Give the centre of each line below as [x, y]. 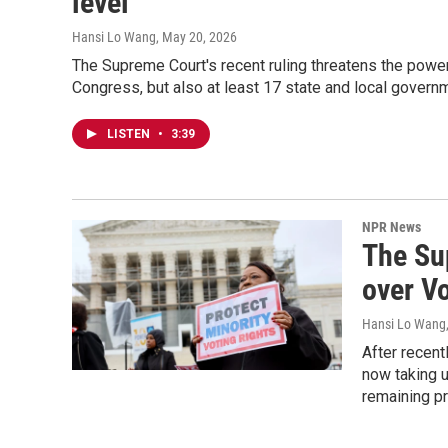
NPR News [391, 227]
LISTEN [130, 134]
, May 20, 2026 [196, 37]
